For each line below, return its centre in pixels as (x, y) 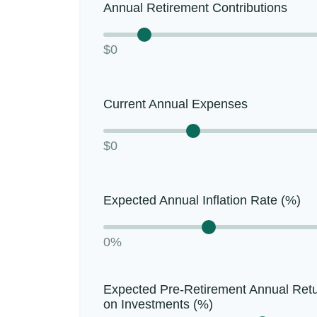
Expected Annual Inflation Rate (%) (202, 200)
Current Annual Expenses (175, 104)
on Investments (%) (158, 304)
